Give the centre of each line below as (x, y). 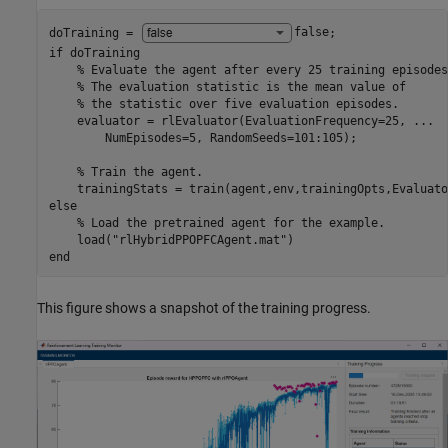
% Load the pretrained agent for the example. (230, 222)
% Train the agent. (139, 171)
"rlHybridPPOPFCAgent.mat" (199, 239)
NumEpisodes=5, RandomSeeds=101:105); (202, 137)
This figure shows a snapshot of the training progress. (204, 308)
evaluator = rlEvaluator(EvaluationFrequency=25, (230, 120)
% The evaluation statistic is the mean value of (244, 86)
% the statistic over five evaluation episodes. (251, 103)
